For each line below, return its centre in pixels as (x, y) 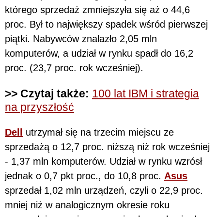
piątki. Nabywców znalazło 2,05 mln (81, 39)
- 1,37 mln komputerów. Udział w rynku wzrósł (103, 162)
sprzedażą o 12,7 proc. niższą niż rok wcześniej (107, 147)
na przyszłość (39, 107)
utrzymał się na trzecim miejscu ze (98, 132)
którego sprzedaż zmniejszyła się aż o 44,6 (97, 9)
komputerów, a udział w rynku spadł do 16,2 (99, 53)
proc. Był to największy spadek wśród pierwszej (106, 24)
